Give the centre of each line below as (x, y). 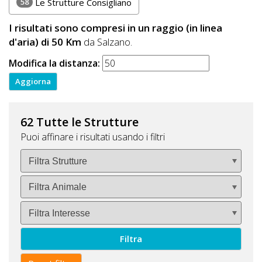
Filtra (131, 239)
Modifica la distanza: (54, 63)
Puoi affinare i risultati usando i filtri (93, 137)
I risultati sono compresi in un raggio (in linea (116, 27)
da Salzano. (107, 42)
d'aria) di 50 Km (45, 42)
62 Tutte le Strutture (80, 122)
